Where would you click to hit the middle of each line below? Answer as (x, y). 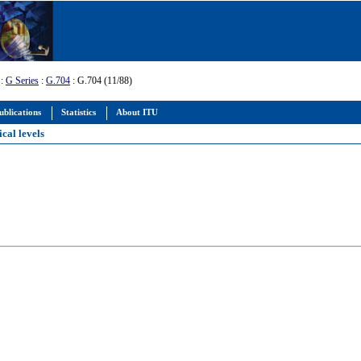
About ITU (137, 112)
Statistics (79, 112)
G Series (22, 81)
